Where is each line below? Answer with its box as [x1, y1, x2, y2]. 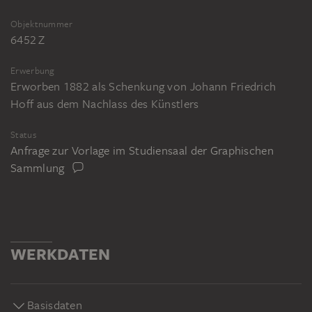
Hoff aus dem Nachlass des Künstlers [10, 95, 199, 111]
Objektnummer [10, 17, 73, 30]
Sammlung [10, 160, 65, 176]
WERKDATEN [10, 242, 110, 265]
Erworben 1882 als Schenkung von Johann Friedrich [10, 78, 276, 94]
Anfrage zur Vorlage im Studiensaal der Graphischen [10, 142, 274, 158]
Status [10, 128, 36, 141]
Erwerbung [10, 64, 55, 77]
